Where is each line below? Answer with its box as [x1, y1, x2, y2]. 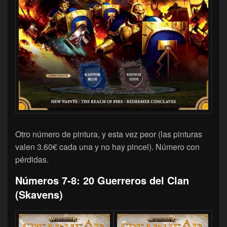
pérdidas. [15, 154, 49, 166]
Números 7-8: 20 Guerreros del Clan [15, 173, 189, 188]
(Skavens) [15, 187, 63, 202]
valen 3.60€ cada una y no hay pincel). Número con [15, 141, 200, 153]
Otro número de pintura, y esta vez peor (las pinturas [15, 128, 202, 140]
